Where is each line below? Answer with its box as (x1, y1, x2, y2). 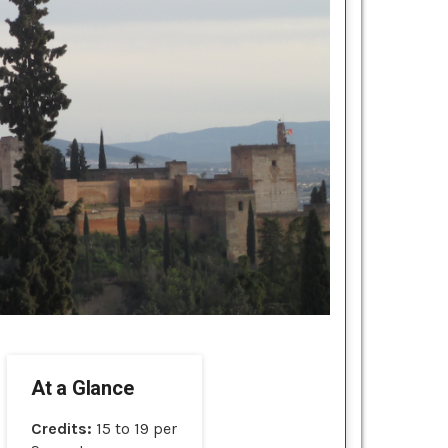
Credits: (31, 418, 96, 438)
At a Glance (31, 375, 134, 400)
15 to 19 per (96, 418, 177, 438)
